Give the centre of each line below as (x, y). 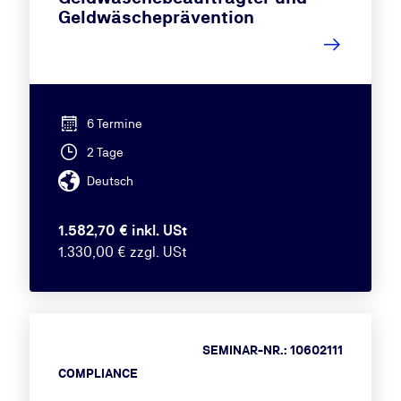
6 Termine (114, 124)
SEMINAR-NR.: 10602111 (273, 350)
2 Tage (105, 152)
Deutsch (110, 181)
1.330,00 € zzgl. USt (122, 252)
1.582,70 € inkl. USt (122, 230)
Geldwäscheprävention (156, 17)
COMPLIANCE (98, 373)
